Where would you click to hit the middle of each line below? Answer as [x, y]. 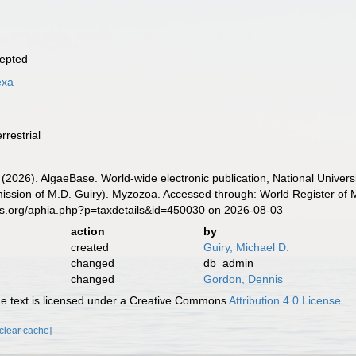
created [89, 247]
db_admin [228, 263]
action [87, 231]
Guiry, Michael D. [246, 247]
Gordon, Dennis [243, 279]
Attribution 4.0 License [285, 300]
